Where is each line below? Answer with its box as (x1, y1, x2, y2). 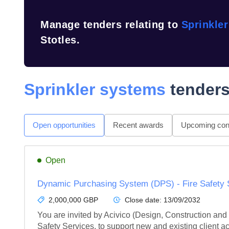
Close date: (125, 196, 164, 204)
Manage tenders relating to (40, 19, 181, 30)
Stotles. (40, 34, 80, 45)
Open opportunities (33, 121, 96, 129)
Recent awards (113, 121, 164, 129)
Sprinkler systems (24, 80, 166, 99)
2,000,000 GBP (49, 196, 98, 204)
